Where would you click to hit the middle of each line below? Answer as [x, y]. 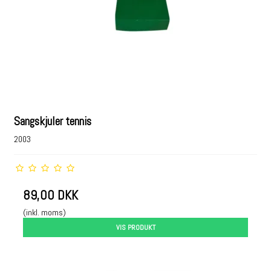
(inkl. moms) [45, 212]
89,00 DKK [51, 195]
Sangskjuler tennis [53, 122]
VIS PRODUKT [135, 227]
